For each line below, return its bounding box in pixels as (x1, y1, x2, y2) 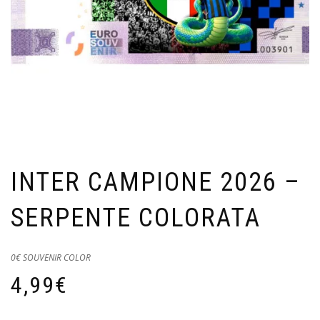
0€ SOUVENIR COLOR (11, 251, 91, 264)
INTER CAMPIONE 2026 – (11, 166, 301, 197)
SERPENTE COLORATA (11, 202, 261, 233)
